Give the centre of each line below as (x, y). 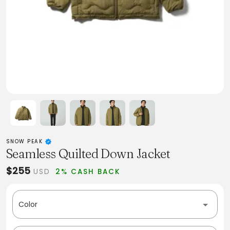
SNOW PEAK (26, 141)
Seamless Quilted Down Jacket (88, 154)
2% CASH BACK (88, 172)
